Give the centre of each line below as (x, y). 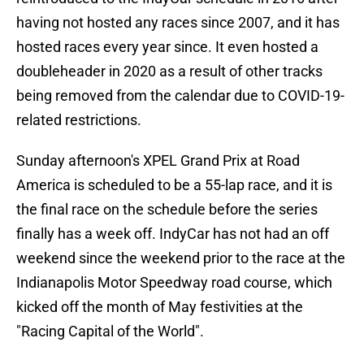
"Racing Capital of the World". (110, 331)
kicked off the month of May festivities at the (160, 307)
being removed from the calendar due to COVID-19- (180, 96)
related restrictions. (79, 120)
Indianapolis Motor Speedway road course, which (174, 283)
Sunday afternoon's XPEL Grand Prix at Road (158, 161)
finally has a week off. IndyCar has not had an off (173, 234)
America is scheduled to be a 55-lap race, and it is (174, 185)
